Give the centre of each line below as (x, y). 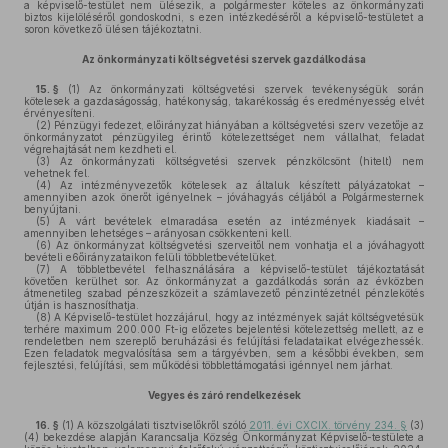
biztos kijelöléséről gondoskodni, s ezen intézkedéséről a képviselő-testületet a (224, 17)
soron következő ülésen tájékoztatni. (113, 29)
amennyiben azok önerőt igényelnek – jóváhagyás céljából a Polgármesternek (224, 197)
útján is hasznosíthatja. (81, 305)
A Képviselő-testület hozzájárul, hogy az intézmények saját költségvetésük (237, 317)
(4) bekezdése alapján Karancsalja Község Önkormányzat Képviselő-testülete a (224, 437)
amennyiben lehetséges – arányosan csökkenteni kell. (158, 233)
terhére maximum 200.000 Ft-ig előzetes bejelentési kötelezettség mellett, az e (224, 329)
